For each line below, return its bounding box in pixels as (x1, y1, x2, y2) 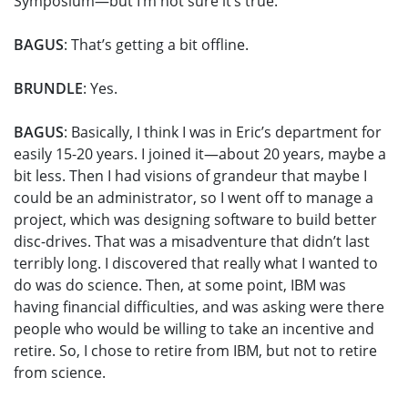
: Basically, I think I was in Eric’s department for (64, 122, 382, 143)
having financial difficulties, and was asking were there (14, 297, 384, 318)
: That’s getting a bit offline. (64, 35, 249, 56)
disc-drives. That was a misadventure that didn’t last (14, 231, 370, 252)
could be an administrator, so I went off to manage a (14, 188, 373, 209)
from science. (14, 362, 106, 383)
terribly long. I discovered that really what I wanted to (14, 253, 378, 274)
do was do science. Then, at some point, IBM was (14, 275, 346, 296)
